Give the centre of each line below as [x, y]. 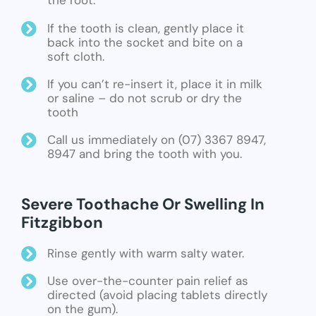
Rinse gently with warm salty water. [146, 253]
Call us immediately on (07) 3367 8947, [157, 139]
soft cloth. [76, 56]
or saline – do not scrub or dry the [145, 98]
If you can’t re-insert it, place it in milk [155, 84]
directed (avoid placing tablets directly [157, 294]
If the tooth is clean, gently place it [146, 28]
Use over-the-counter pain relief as [148, 280]
